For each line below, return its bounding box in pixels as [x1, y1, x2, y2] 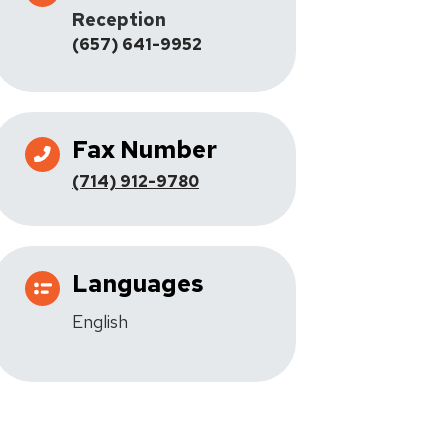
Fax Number [72, 134, 217, 165]
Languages [72, 268, 204, 299]
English [72, 310, 128, 333]
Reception [72, 8, 166, 31]
